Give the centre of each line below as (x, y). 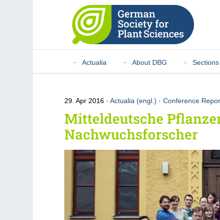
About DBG (150, 62)
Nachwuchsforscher (131, 134)
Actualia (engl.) (134, 101)
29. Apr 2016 (85, 101)
